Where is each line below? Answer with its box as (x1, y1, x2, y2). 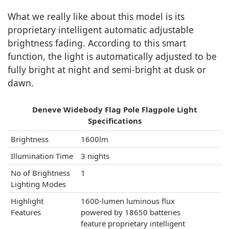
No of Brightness (11, 168, 70, 178)
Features (11, 207, 41, 217)
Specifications (87, 116, 142, 126)
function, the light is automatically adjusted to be (8, 50, 217, 62)
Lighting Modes (11, 179, 66, 189)
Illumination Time (11, 151, 73, 161)
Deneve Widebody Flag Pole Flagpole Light (32, 104, 197, 114)
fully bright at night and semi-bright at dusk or (8, 63, 206, 76)
